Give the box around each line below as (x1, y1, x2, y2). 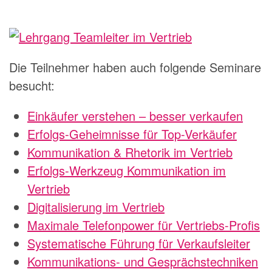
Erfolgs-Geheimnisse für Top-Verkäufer (27, 124, 237, 143)
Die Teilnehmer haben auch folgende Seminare (9, 58, 261, 76)
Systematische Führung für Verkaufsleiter (27, 234, 250, 252)
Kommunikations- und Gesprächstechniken (27, 252, 258, 270)
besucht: (9, 76, 55, 94)
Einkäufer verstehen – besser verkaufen (27, 106, 243, 124)
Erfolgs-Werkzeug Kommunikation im (27, 161, 226, 179)
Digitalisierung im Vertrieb (27, 197, 165, 216)
